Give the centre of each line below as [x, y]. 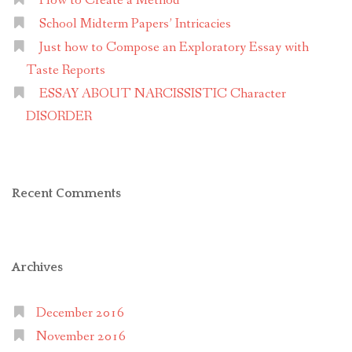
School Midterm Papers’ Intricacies [135, 24]
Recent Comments [66, 194]
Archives [37, 268]
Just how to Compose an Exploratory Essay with [174, 48]
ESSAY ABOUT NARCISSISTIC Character [162, 94]
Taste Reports [65, 71]
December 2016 [80, 313]
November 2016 [81, 337]
